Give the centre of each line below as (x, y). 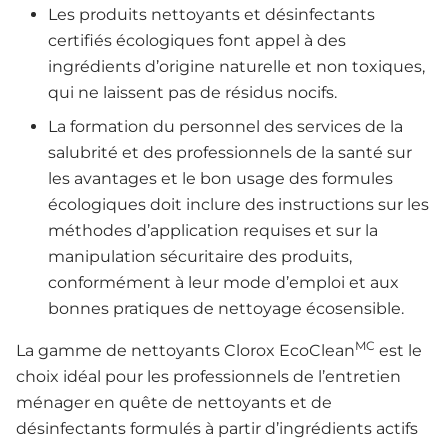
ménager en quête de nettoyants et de (174, 403)
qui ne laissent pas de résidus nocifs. (192, 93)
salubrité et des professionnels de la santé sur (230, 153)
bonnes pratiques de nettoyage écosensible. (226, 309)
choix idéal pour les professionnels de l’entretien (208, 377)
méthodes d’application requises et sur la (213, 231)
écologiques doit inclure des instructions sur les (238, 205)
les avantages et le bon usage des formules (220, 179)
